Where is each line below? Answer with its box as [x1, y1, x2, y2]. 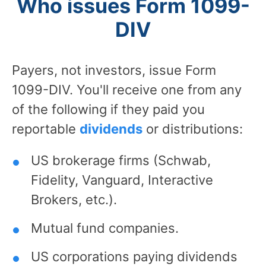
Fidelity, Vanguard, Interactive [31, 172, 213, 188]
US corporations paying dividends [31, 248, 237, 264]
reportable [12, 121, 80, 137]
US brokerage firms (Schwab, [31, 152, 211, 168]
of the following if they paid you [12, 101, 205, 117]
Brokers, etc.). [31, 191, 117, 207]
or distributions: [142, 121, 243, 137]
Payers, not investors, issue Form [12, 62, 216, 78]
